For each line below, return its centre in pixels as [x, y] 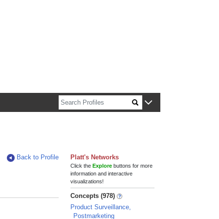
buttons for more [132, 166]
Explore [102, 166]
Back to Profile [38, 157]
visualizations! [87, 181]
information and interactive [102, 174]
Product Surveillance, [101, 207]
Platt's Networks [95, 157]
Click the [82, 166]
